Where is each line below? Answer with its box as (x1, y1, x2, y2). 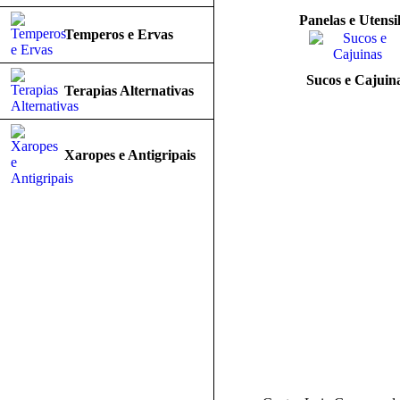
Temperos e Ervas (64, 27, 173, 42)
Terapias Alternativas (64, 83, 194, 98)
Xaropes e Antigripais (64, 147, 196, 162)
